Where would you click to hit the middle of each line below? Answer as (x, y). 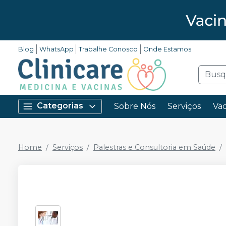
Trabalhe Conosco (108, 49)
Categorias (60, 106)
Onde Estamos (167, 49)
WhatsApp (56, 49)
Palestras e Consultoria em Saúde (154, 147)
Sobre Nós (135, 106)
